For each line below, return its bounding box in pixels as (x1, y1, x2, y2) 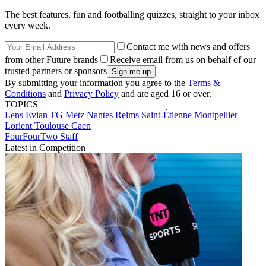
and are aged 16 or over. (119, 88, 211, 99)
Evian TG (26, 110, 65, 121)
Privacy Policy (64, 88, 119, 99)
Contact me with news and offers (126, 42, 250, 52)
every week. (5, 20, 50, 31)
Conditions (5, 88, 46, 99)
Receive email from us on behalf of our (110, 55, 256, 65)
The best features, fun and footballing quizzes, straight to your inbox (5, 9, 259, 20)
